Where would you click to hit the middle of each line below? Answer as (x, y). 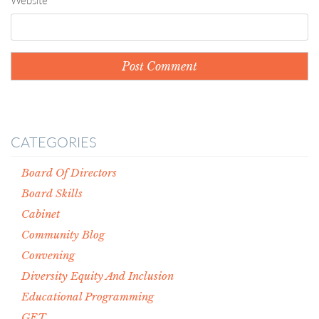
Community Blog (63, 235)
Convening (48, 256)
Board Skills (52, 194)
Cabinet (41, 214)
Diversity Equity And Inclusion (98, 276)
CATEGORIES (54, 142)
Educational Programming (88, 297)
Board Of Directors (69, 173)
